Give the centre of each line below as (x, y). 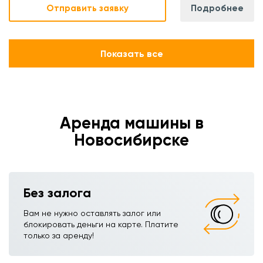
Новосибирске (131, 140)
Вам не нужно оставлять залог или (92, 213)
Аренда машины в (131, 123)
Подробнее (218, 8)
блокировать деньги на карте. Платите (101, 224)
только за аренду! (59, 235)
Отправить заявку (88, 8)
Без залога (57, 193)
